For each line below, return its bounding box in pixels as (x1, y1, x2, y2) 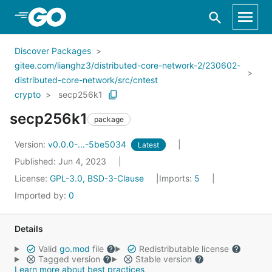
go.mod (59, 243, 90, 254)
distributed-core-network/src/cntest (15, 75, 158, 85)
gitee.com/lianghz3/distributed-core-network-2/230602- (15, 60, 240, 70)
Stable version (132, 254, 194, 264)
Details (15, 223, 43, 234)
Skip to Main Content (24, 10, 123, 22)
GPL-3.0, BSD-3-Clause (50, 173, 144, 183)
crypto (15, 89, 41, 100)
